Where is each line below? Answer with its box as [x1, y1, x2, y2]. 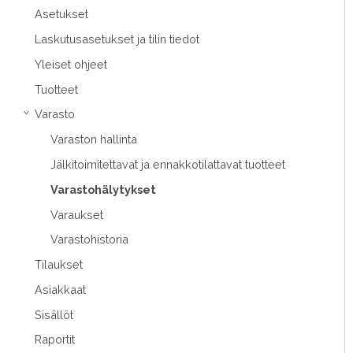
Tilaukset [35, 258, 83, 272]
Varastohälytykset [50, 182, 156, 196]
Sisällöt [35, 307, 73, 321]
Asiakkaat [35, 282, 86, 296]
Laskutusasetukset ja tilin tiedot [35, 32, 199, 46]
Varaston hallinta [50, 132, 137, 147]
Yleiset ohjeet [35, 57, 107, 71]
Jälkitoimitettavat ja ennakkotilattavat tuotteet [50, 158, 285, 171]
